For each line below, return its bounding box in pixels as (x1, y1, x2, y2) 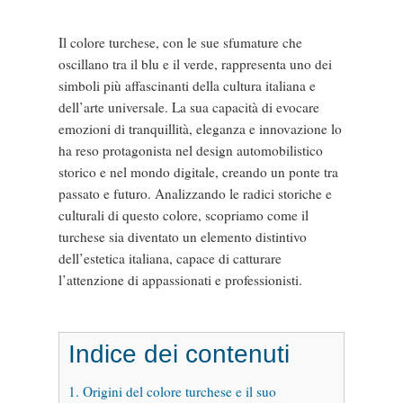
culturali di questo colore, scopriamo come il (58, 206, 309, 225)
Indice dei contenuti (67, 339, 290, 368)
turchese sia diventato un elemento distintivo (58, 228, 307, 246)
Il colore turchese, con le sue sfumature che (58, 33, 302, 52)
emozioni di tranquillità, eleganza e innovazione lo (58, 120, 342, 139)
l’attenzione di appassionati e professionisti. (58, 271, 302, 290)
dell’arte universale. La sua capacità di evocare (58, 98, 319, 117)
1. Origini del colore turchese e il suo (67, 381, 276, 400)
